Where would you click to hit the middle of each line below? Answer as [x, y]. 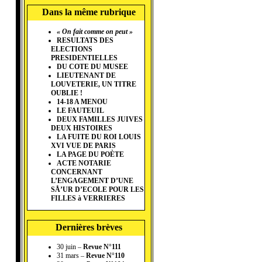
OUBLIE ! [67, 93]
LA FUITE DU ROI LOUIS [99, 137]
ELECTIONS [72, 49]
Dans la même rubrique [89, 12]
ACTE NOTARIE [84, 163]
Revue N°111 [102, 247]
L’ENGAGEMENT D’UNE [92, 181]
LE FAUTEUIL [80, 111]
